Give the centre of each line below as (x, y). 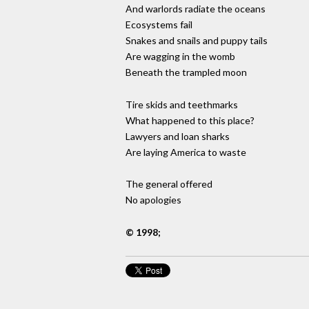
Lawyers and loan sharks (178, 136)
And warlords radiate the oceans (196, 8)
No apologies (153, 199)
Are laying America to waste (186, 152)
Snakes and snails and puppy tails (197, 40)
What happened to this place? (190, 120)
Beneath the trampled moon (186, 72)
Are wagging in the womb (180, 56)
